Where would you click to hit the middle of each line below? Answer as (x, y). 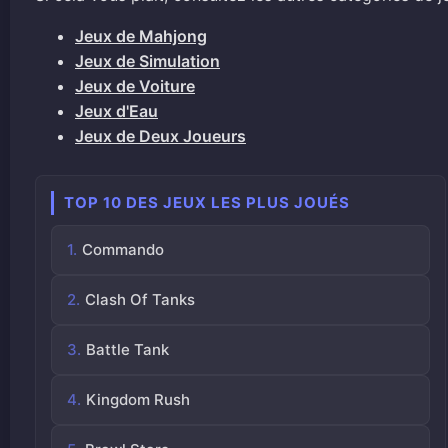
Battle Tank (127, 349)
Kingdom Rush (138, 399)
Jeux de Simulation (147, 61)
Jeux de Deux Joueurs (160, 136)
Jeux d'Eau (116, 111)
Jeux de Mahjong (141, 36)
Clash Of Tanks (140, 299)
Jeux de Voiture (135, 86)
